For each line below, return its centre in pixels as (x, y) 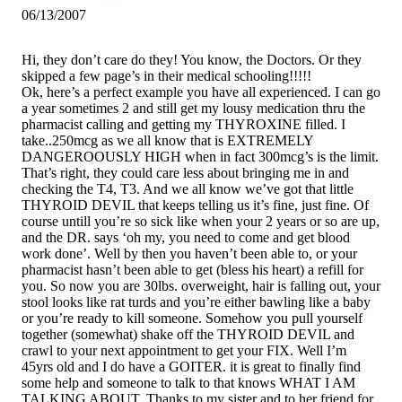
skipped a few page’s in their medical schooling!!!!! (166, 75)
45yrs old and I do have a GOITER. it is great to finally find (191, 366)
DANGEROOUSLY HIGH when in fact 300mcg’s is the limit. (200, 156)
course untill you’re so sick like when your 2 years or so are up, (201, 221)
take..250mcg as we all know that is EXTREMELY (167, 140)
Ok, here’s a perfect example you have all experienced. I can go (201, 92)
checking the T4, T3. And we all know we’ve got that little (188, 188)
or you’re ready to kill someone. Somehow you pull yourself (192, 318)
